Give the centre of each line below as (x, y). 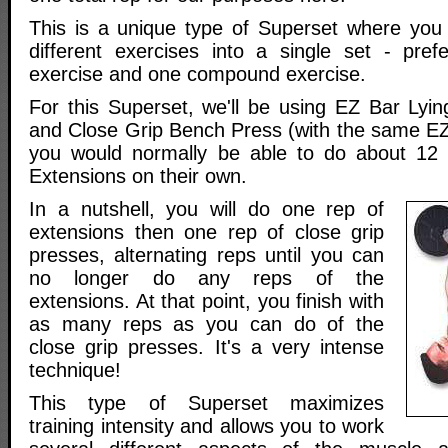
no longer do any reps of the (206, 278)
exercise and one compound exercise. (197, 74)
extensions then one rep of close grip (206, 232)
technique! (75, 370)
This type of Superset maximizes (206, 403)
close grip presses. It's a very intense (206, 347)
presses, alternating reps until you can (206, 255)
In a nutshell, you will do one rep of (206, 209)
